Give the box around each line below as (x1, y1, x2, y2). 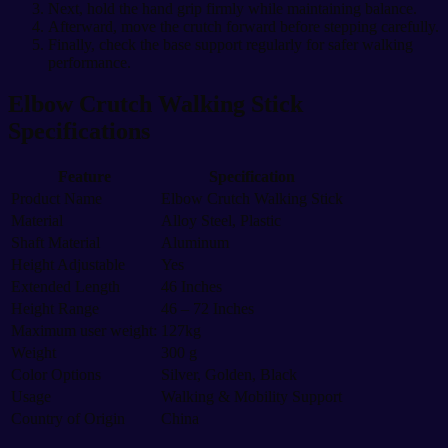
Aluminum (161, 234, 229, 252)
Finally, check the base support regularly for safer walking (48, 35, 413, 53)
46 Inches (161, 278, 222, 296)
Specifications (8, 118, 150, 145)
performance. (48, 53, 131, 71)
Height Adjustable (11, 256, 125, 274)
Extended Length (11, 278, 120, 296)
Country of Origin (11, 410, 125, 428)
